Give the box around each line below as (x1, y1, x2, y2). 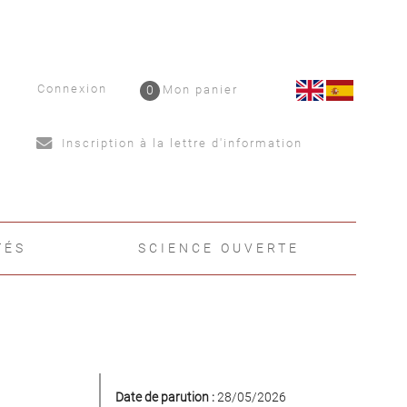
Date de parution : (114, 390, 214, 404)
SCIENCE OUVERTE (138, 241, 301, 255)
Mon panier (163, 83, 239, 97)
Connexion (37, 82, 108, 95)
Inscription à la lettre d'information (57, 135, 303, 150)
